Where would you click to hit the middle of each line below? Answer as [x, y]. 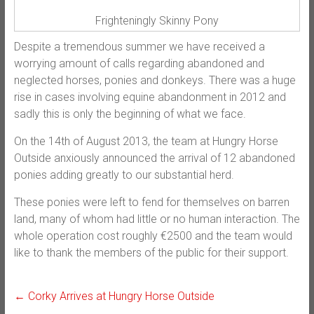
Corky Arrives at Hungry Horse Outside [120, 296]
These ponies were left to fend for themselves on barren [151, 202]
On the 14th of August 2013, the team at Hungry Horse [146, 141]
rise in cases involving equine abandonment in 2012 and [150, 97]
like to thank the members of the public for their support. [151, 252]
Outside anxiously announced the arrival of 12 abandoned [154, 158]
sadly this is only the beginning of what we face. [130, 114]
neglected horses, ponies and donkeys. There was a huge [155, 80]
